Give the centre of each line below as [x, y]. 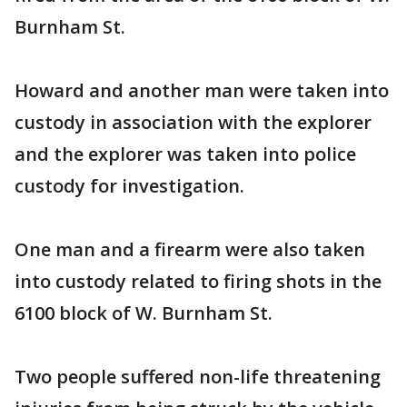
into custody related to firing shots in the [198, 281]
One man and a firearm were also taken [190, 249]
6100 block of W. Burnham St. [144, 313]
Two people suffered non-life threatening [198, 377]
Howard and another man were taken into [202, 90]
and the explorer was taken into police [185, 154]
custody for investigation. [129, 186]
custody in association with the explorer [193, 122]
